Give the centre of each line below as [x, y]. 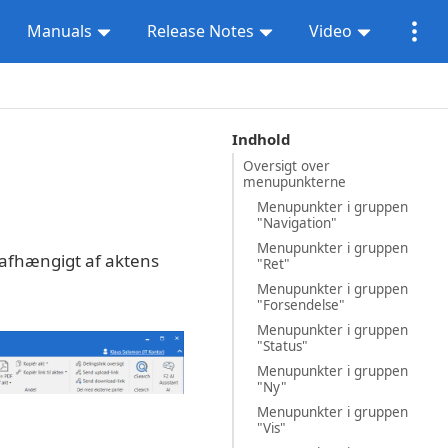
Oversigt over [286, 165]
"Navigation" [296, 222]
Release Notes [200, 31]
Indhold [260, 138]
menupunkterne [294, 181]
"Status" [282, 345]
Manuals [59, 31]
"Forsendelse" [300, 304]
